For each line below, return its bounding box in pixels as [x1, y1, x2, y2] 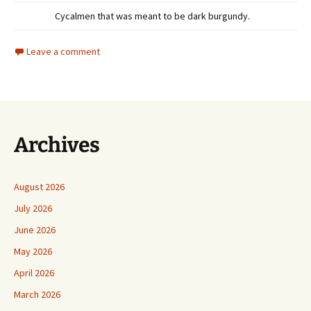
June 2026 [14, 223, 56, 236]
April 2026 [14, 266, 54, 279]
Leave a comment [26, 44, 100, 58]
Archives [14, 132, 100, 158]
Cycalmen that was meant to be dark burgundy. [54, 9, 250, 22]
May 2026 [14, 244, 52, 258]
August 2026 [14, 180, 65, 193]
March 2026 [14, 287, 60, 301]
